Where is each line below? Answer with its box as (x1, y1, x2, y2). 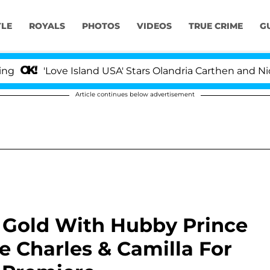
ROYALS (28, 20, 65, 32)
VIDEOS (136, 20, 172, 32)
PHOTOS (81, 20, 120, 32)
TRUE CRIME (188, 20, 243, 32)
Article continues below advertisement (75, 90, 195, 98)
